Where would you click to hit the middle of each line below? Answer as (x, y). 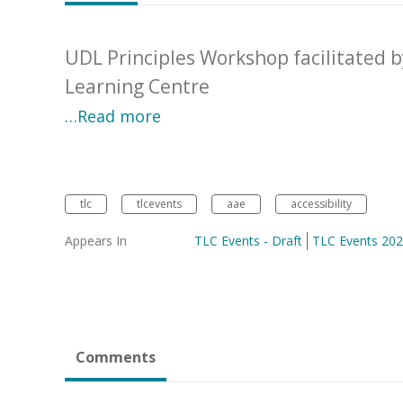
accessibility (321, 204)
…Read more (113, 116)
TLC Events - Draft (248, 241)
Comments (116, 358)
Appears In (96, 241)
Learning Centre (137, 87)
